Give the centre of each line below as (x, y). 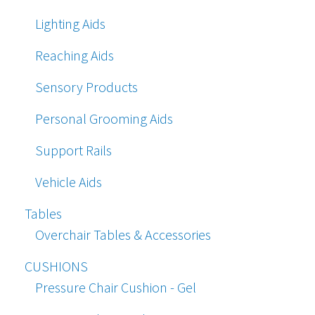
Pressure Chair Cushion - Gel (116, 288)
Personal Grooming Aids (104, 119)
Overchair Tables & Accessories (123, 235)
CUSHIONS (56, 266)
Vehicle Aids (69, 182)
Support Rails (73, 150)
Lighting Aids (70, 24)
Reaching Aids (75, 56)
